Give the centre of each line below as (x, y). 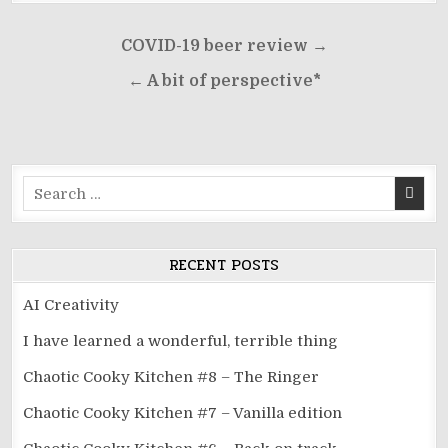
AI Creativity (71, 305)
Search (48, 187)
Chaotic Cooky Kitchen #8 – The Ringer (171, 377)
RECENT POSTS (224, 265)
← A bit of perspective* (224, 81)
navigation (80, 74)
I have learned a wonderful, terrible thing (181, 341)
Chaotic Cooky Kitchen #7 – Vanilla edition (183, 413)
